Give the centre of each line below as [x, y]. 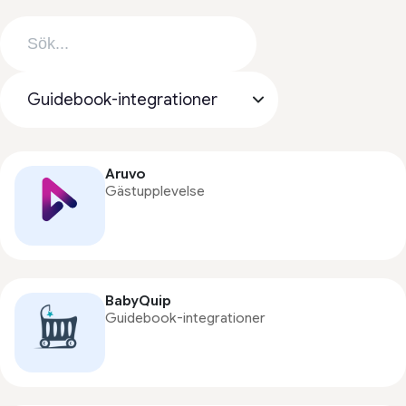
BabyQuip [138, 301]
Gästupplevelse [155, 191]
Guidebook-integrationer [185, 318]
